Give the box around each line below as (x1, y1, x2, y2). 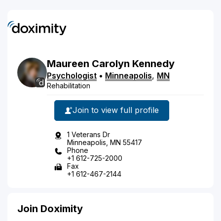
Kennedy (132, 57, 175, 70)
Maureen (47, 57, 89, 70)
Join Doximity (17, 202, 83, 215)
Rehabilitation (47, 81, 90, 90)
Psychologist (47, 70, 97, 80)
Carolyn (92, 57, 130, 70)
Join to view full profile (73, 105, 159, 115)
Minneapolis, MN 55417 (67, 138, 142, 147)
